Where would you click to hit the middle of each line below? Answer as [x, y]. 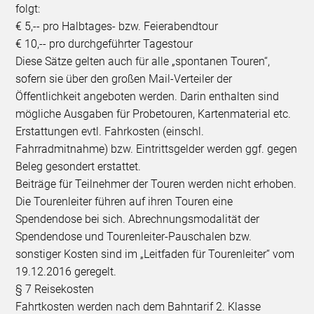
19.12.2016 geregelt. [66, 271]
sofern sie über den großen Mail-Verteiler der [124, 78]
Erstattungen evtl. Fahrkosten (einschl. [110, 131]
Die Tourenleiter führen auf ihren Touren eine [124, 201]
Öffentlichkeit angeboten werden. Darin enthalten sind [148, 96]
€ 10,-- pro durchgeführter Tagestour [104, 43]
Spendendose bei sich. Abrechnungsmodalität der [138, 219]
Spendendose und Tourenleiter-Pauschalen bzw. [134, 236]
